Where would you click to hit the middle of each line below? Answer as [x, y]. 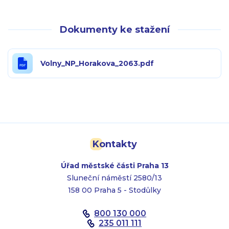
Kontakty [114, 144]
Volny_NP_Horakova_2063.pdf [97, 63]
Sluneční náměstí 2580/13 [114, 178]
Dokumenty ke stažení [114, 30]
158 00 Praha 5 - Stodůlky [114, 190]
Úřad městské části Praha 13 [114, 166]
